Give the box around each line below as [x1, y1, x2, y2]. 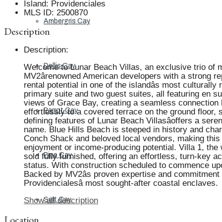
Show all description [24, 196, 98, 206]
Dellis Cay [44, 62, 75, 69]
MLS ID [24, 7, 52, 17]
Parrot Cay [44, 107, 78, 114]
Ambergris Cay [44, 17, 90, 25]
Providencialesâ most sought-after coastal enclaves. [24, 178, 218, 188]
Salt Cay [44, 196, 71, 203]
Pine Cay [44, 151, 72, 159]
